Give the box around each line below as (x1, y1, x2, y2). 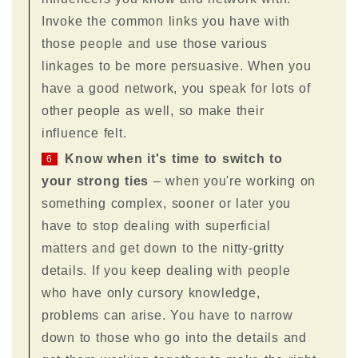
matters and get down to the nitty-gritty (41, 241, 284, 255)
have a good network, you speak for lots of (41, 81, 311, 95)
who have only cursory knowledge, (41, 285, 261, 300)
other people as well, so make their (41, 103, 265, 117)
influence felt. (41, 125, 127, 140)
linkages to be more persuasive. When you (41, 58, 312, 73)
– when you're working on (149, 173, 316, 188)
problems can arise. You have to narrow (41, 308, 294, 322)
